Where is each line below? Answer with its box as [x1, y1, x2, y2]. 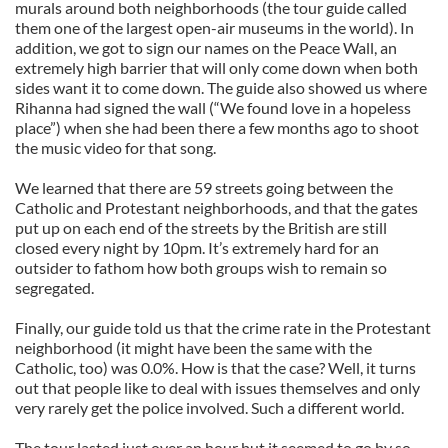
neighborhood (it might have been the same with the [15, 338, 372, 357]
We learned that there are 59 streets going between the [15, 178, 393, 197]
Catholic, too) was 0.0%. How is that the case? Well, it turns [15, 358, 416, 377]
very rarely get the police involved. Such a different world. [15, 398, 404, 417]
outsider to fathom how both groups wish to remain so [15, 258, 387, 277]
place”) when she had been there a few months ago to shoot [15, 118, 419, 137]
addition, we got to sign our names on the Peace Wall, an [15, 38, 397, 57]
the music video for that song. [15, 138, 216, 157]
